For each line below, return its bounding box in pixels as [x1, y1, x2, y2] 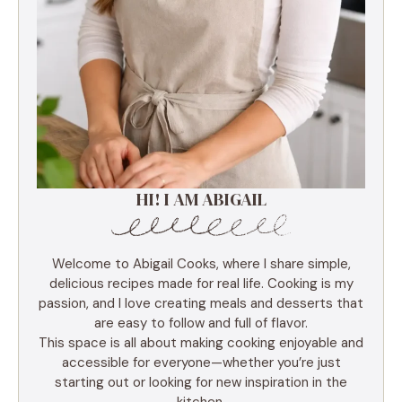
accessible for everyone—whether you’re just [61, 353, 341, 371]
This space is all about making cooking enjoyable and [39, 333, 363, 352]
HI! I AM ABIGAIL [135, 186, 267, 212]
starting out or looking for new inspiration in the [55, 372, 347, 391]
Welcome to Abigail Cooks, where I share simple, [51, 254, 351, 273]
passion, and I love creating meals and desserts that [39, 293, 363, 312]
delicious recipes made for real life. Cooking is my [48, 274, 354, 293]
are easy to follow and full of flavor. [94, 313, 308, 332]
